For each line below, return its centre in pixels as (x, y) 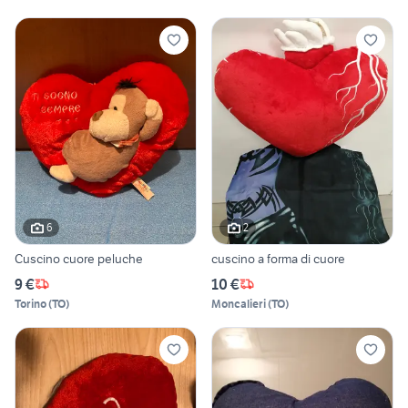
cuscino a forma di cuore (323, 258)
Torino (31, 303)
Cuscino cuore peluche (79, 258)
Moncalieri (239, 303)
